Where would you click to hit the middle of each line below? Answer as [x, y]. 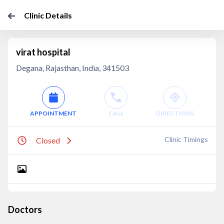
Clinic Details [48, 15]
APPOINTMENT [53, 113]
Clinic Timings [186, 139]
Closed [48, 140]
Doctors [25, 209]
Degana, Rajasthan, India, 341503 [72, 68]
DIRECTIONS [175, 113]
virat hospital [43, 52]
